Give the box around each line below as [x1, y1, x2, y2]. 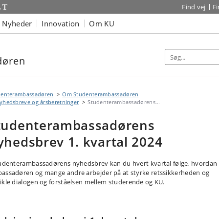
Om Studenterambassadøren [62, 90, 139, 98]
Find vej [182, 2, 206, 11]
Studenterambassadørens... [88, 98, 160, 106]
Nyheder [2, 18, 32, 28]
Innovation [42, 18, 80, 28]
